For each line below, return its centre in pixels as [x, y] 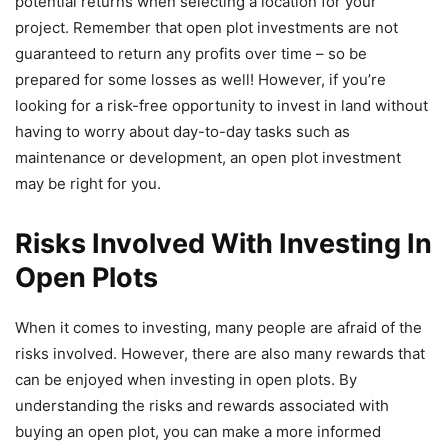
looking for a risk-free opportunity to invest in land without [221, 106]
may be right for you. [88, 184]
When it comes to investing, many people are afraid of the [218, 328]
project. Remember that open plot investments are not [206, 28]
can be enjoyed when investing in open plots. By [186, 380]
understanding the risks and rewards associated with [202, 406]
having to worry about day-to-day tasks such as [182, 132]
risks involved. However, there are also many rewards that [220, 354]
